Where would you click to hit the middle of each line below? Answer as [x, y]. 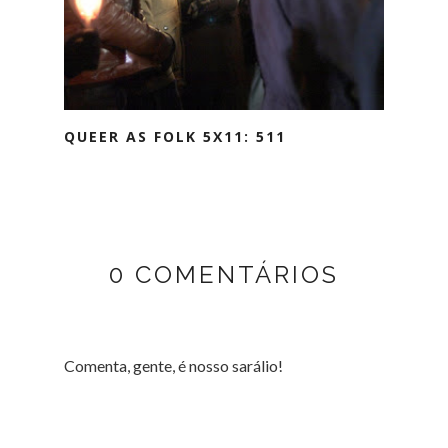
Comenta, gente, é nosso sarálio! [173, 365]
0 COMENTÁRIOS [224, 274]
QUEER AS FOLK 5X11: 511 [175, 136]
